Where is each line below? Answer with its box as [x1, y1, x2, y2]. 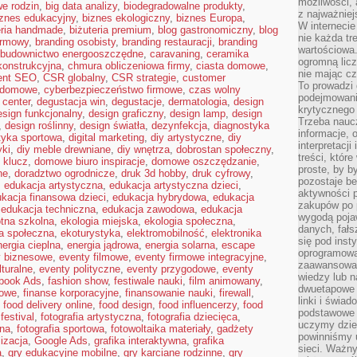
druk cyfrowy [192, 167, 250, 179]
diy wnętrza [117, 143, 170, 155]
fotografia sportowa [17, 323, 104, 335]
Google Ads [34, 335, 88, 347]
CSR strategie [112, 72, 176, 84]
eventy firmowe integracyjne [135, 251, 264, 263]
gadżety [217, 323, 253, 335]
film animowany [189, 275, 260, 287]
